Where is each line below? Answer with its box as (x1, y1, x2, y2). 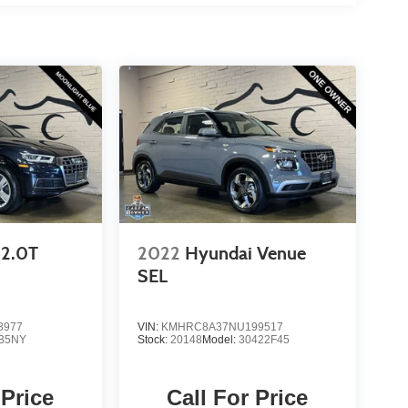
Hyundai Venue (184, 242, 306, 264)
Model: (201, 333, 239, 347)
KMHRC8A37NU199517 (160, 321, 283, 334)
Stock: (137, 333, 170, 347)
